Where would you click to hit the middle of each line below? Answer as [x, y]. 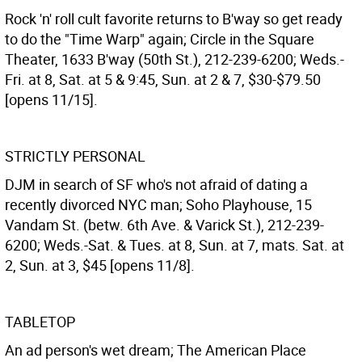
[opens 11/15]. [51, 99]
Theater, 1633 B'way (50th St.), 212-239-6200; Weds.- [175, 59]
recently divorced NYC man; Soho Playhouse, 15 [158, 204]
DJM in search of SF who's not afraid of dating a [156, 184]
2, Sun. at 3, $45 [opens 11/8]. [100, 265]
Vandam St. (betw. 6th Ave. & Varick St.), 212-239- [164, 225]
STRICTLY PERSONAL [75, 156]
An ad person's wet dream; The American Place [156, 350]
